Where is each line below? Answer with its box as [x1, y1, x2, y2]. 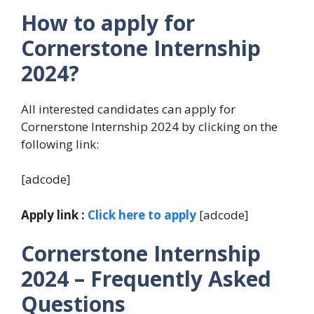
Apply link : [21, 206, 88, 223]
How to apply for [21, 8, 195, 37]
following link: [21, 135, 99, 152]
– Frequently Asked [74, 264, 271, 294]
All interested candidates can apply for [21, 100, 235, 117]
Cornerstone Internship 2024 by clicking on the [21, 118, 278, 135]
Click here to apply [88, 206, 196, 223]
